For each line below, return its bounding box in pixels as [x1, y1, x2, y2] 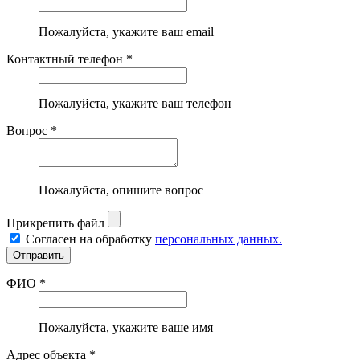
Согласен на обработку [26, 232, 155, 247]
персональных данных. [155, 232, 282, 247]
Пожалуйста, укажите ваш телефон [39, 96, 231, 111]
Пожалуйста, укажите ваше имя [39, 321, 213, 335]
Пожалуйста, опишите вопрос [39, 183, 203, 198]
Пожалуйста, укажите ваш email [39, 25, 214, 39]
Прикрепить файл [6, 216, 104, 231]
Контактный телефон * [6, 52, 133, 67]
